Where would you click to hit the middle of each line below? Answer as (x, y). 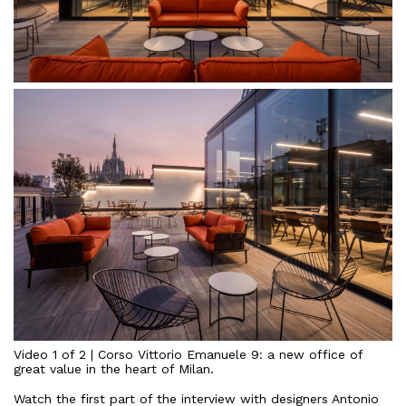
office (327, 355)
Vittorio (160, 355)
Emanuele (217, 355)
